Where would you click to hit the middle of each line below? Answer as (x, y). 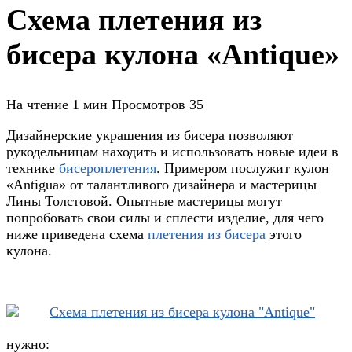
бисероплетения (108, 168)
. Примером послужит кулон (243, 168)
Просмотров (148, 104)
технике (33, 168)
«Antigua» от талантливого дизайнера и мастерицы (161, 184)
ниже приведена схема (77, 234)
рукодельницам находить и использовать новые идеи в (172, 151)
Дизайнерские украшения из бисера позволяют (150, 135)
